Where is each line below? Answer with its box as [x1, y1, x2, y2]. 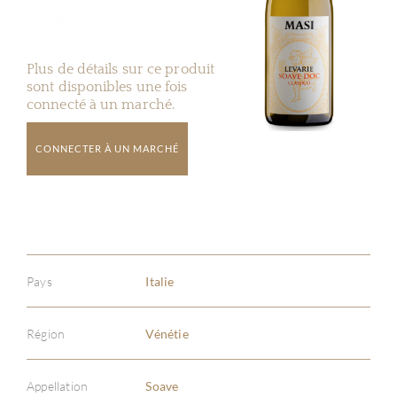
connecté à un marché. [27, 97, 175, 113]
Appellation [27, 378, 89, 393]
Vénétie [145, 325, 189, 341]
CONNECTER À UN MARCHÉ [35, 143, 179, 154]
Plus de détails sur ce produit [27, 61, 215, 77]
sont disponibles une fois [27, 79, 188, 95]
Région [27, 325, 66, 341]
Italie [145, 273, 175, 289]
